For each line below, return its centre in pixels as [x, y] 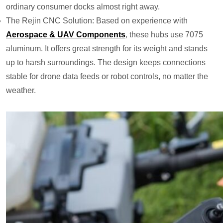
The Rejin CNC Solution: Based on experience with [97, 21]
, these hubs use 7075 [164, 35]
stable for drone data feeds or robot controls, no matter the [107, 77]
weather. [21, 91]
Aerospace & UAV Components [66, 35]
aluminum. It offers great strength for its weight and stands [107, 49]
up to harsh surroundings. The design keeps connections [106, 63]
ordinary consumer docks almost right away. [83, 7]
